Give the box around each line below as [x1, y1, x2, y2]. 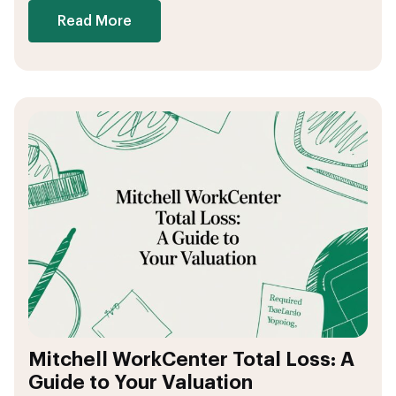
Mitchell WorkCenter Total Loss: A [28, 350, 354, 370]
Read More [57, 13, 132, 28]
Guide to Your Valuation [28, 373, 253, 393]
